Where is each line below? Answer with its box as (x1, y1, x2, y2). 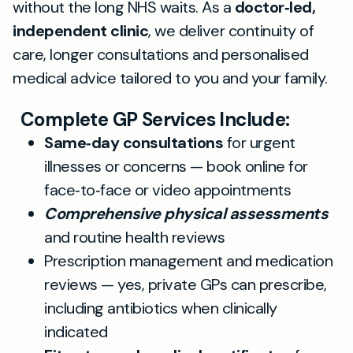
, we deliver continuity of (148, 20, 314, 41)
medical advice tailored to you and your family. (13, 68, 328, 88)
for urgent (223, 132, 295, 153)
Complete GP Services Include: (20, 107, 290, 132)
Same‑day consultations (44, 132, 223, 153)
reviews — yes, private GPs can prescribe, (44, 274, 327, 295)
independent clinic (13, 20, 148, 41)
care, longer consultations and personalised (13, 44, 309, 65)
